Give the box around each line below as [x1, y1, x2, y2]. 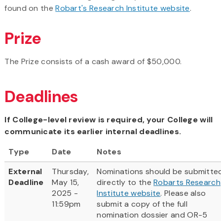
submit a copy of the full [97, 198, 187, 209]
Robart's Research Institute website [55, 2, 190, 13]
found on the [4, 2, 56, 13]
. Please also [160, 187, 206, 198]
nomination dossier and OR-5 [97, 209, 208, 220]
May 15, [52, 177, 79, 187]
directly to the [97, 177, 154, 187]
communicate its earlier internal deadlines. [4, 126, 182, 137]
